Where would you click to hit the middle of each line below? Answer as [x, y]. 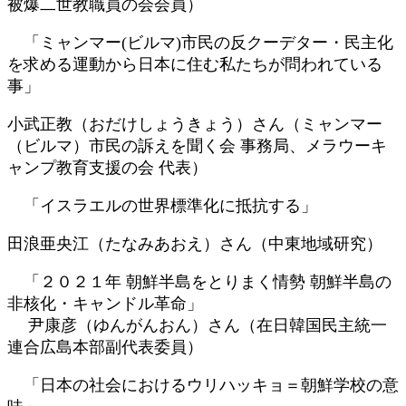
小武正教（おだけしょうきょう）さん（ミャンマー [195, 124]
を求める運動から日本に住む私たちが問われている [195, 64]
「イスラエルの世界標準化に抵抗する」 [162, 205]
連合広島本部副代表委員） [105, 347]
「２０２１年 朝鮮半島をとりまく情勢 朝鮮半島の [199, 281]
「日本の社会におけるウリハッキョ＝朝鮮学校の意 [203, 385]
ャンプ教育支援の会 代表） [107, 167]
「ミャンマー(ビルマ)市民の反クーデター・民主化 [200, 42]
